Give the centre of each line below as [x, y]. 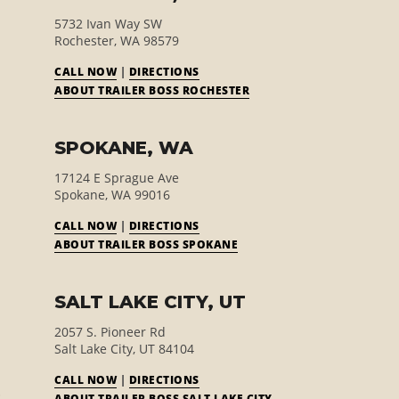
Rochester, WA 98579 [117, 41]
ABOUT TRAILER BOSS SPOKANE [146, 244]
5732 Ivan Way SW [108, 24]
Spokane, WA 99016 [112, 195]
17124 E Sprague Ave [117, 178]
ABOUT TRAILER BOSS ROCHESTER [152, 90]
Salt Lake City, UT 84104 [124, 349]
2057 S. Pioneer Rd [110, 332]
